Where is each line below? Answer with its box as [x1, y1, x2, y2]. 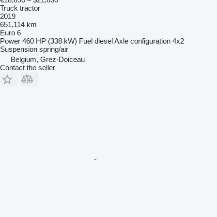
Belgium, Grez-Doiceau [11, 55, 85, 63]
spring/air [39, 45, 68, 53]
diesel [94, 36, 113, 45]
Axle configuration [114, 36, 170, 45]
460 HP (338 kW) [22, 36, 77, 45]
